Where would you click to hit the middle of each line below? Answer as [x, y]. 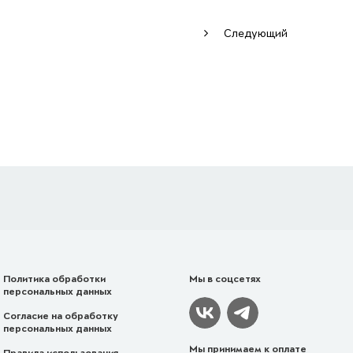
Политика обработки [54, 279]
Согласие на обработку [60, 316]
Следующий [256, 33]
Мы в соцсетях [225, 279]
